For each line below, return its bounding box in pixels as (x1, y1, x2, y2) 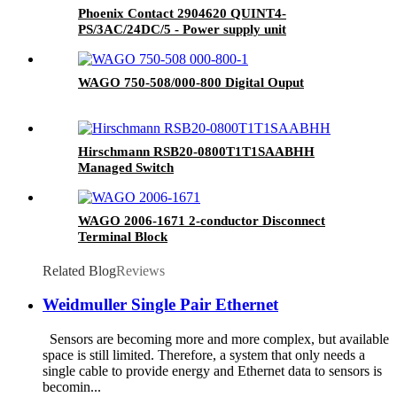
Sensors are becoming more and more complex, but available (43, 331, 389, 347)
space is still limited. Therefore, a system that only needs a (43, 347, 365, 363)
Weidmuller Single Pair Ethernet (43, 295, 278, 315)
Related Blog (43, 262, 116, 278)
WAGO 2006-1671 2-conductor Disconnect (78, 213, 325, 228)
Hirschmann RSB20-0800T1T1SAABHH (78, 144, 315, 159)
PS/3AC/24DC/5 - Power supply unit (78, 21, 286, 36)
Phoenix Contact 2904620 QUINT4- (78, 5, 286, 20)
